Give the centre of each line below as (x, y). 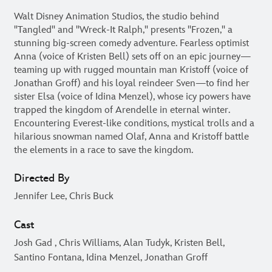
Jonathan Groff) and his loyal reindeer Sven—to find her (132, 83)
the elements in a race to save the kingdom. (104, 150)
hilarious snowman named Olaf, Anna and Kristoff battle (131, 137)
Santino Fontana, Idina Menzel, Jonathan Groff (111, 257)
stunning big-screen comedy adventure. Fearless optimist (131, 43)
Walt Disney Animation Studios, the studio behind (117, 16)
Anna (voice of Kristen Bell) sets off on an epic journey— (132, 56)
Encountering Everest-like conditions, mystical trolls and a (134, 123)
